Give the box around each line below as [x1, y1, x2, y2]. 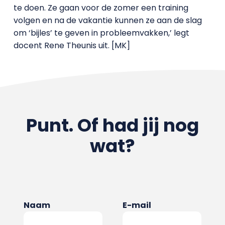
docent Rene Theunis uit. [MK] [13, 40, 130, 52]
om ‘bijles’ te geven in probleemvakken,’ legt [13, 27, 189, 39]
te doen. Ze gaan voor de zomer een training [13, 2, 188, 14]
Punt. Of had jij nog [26, 113, 199, 139]
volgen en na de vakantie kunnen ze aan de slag [13, 15, 202, 27]
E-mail [123, 199, 151, 211]
